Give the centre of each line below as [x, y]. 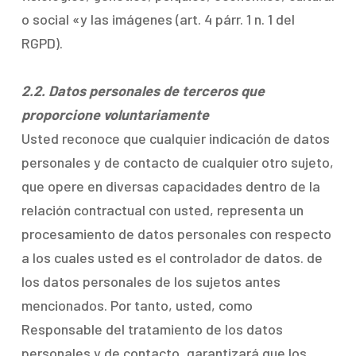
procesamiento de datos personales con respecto [176, 234]
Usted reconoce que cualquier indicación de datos [175, 138]
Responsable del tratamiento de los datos [152, 329]
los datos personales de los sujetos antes [151, 281]
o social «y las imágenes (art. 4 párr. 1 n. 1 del [158, 19]
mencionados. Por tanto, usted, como [137, 305]
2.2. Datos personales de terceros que [143, 91]
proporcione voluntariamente [115, 114]
